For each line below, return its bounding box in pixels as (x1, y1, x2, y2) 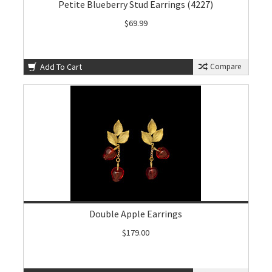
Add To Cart (38, 61, 83, 72)
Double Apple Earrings (89, 208, 183, 220)
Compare (208, 61, 241, 72)
